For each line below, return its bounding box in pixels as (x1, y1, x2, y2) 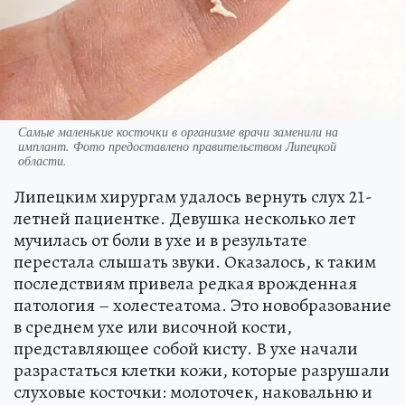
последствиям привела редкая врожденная (14, 271, 357, 297)
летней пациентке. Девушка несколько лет (14, 206, 355, 231)
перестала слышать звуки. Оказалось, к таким (14, 250, 376, 275)
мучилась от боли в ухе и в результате (14, 228, 307, 253)
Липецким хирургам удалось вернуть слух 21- (14, 184, 372, 210)
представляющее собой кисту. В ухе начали (14, 336, 358, 362)
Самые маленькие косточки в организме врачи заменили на (18, 123, 338, 141)
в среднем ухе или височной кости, (14, 315, 292, 340)
